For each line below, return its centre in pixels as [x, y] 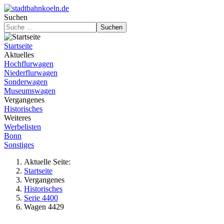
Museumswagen [30, 91]
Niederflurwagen [31, 73]
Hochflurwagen [29, 64]
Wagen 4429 [44, 207]
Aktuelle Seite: [49, 162]
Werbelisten [22, 127]
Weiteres [17, 118]
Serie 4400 [41, 198]
